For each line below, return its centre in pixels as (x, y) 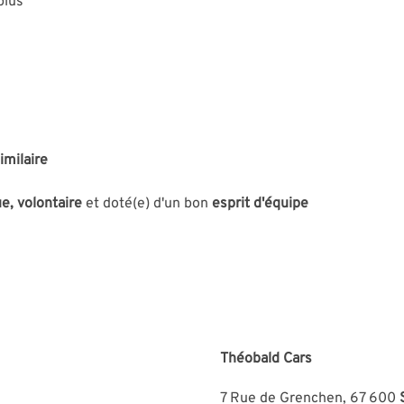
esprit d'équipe (260, 203)
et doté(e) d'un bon (147, 203)
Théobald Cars (266, 358)
